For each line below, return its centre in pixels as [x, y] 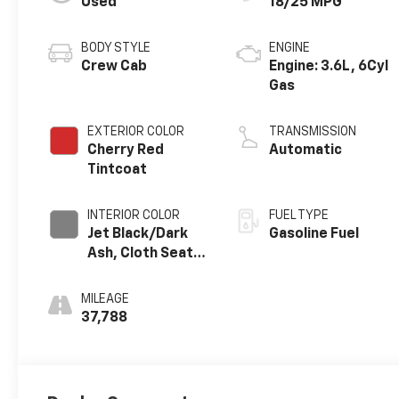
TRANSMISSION [313, 132]
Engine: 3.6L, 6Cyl [329, 67]
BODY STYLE [116, 49]
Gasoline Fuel [314, 235]
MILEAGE [106, 300]
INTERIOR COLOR [134, 216]
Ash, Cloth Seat [141, 254]
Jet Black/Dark [138, 235]
